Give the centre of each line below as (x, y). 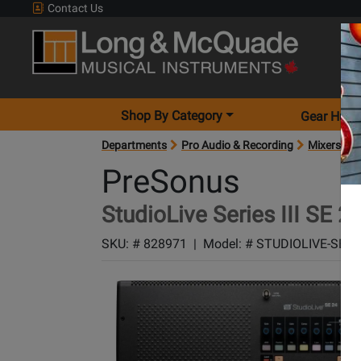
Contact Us (74, 8)
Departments (134, 145)
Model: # (230, 244)
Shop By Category (172, 116)
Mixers (324, 145)
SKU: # (122, 244)
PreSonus (171, 182)
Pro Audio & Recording (237, 145)
